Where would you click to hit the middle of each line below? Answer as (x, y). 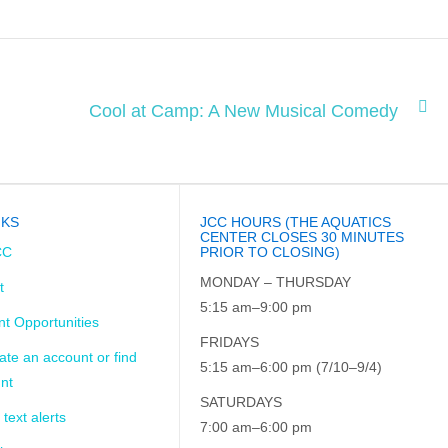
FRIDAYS (230, 342)
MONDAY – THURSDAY (276, 282)
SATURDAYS (241, 402)
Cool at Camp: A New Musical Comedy (243, 111)
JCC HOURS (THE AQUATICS (296, 222)
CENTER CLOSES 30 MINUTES (302, 237)
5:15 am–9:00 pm (256, 307)
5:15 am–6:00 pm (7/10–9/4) (291, 367)
